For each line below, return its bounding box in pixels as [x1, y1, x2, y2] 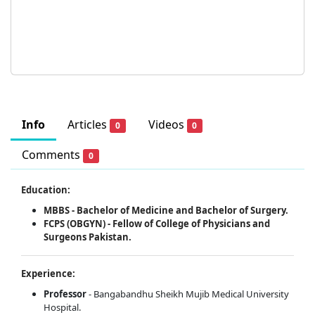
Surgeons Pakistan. [44, 231, 131, 244]
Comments [22, 147, 83, 163]
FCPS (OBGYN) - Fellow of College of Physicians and [44, 217, 270, 231]
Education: [21, 184, 70, 197]
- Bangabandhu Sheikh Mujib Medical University [86, 288, 289, 301]
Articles [67, 117, 110, 133]
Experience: [21, 267, 75, 281]
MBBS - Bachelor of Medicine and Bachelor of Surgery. [44, 204, 288, 217]
